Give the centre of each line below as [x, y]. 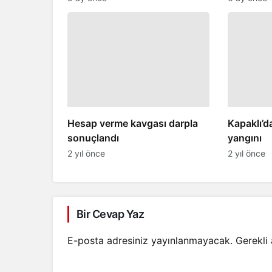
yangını [244, 138]
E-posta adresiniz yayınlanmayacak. [150, 241]
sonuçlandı [93, 138]
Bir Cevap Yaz [110, 214]
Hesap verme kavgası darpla [133, 124]
